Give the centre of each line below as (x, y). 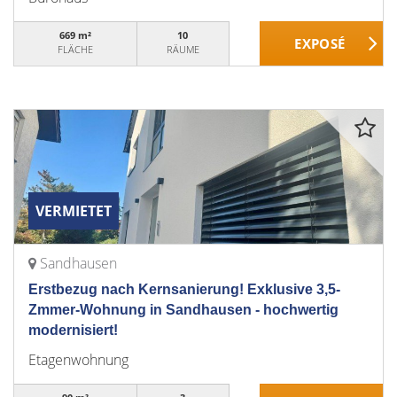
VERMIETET (74, 211)
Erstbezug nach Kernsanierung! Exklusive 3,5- (184, 289)
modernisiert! (73, 330)
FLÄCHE (75, 49)
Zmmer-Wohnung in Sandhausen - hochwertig (183, 310)
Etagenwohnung (78, 360)
